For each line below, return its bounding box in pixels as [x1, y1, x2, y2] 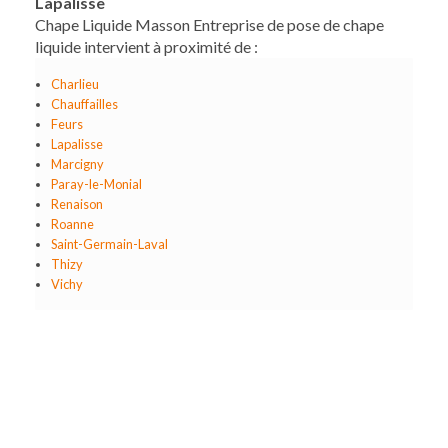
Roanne [50, 216, 94, 232]
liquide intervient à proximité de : [34, 37, 258, 56]
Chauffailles [50, 96, 118, 112]
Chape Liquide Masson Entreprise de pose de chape [34, 15, 384, 34]
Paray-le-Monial [50, 176, 142, 192]
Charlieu [50, 76, 99, 92]
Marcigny [50, 156, 104, 172]
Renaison [50, 196, 103, 212]
